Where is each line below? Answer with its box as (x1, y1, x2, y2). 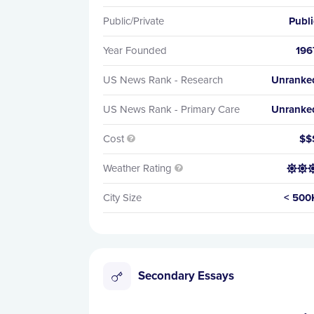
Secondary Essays (138, 268, 234, 283)
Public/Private (103, 15, 164, 27)
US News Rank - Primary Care (103, 103, 240, 116)
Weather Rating (103, 162, 172, 175)
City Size (103, 191, 142, 204)
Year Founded (103, 44, 167, 57)
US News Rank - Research (103, 74, 223, 86)
